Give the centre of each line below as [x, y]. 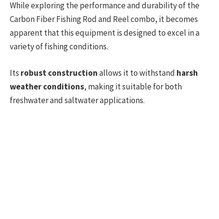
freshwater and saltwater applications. [77, 100]
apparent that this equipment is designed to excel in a [105, 33]
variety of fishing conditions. [59, 46]
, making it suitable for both [133, 86]
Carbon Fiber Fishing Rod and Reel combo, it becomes [104, 19]
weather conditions [47, 86]
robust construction [59, 73]
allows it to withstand [137, 73]
